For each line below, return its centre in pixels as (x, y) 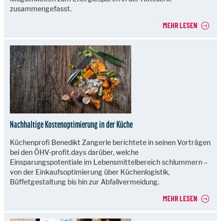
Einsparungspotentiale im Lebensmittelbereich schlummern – (109, 162)
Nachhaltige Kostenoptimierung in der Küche (71, 124)
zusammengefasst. (41, 8)
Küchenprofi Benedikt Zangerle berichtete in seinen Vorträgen (110, 142)
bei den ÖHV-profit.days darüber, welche (74, 152)
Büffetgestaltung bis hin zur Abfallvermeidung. (85, 182)
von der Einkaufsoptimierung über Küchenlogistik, (90, 172)
